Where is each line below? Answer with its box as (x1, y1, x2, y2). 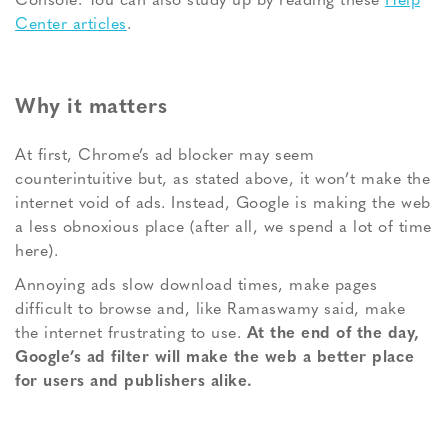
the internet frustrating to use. (15, 326, 247, 343)
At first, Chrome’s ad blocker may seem (15, 148, 314, 165)
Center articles (15, 17, 127, 34)
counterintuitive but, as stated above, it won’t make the (15, 172, 430, 189)
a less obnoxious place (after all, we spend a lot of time (15, 220, 432, 237)
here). (15, 244, 58, 261)
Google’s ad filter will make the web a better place (15, 350, 415, 367)
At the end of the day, (246, 326, 420, 343)
